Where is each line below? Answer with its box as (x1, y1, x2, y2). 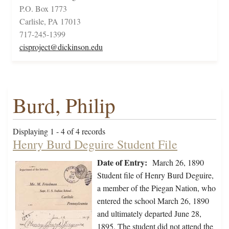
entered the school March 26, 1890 (97, 195, 209, 207)
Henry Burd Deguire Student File (13, 136, 177, 153)
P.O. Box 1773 (19, 3, 67, 14)
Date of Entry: (97, 156, 147, 169)
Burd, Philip (13, 91, 116, 120)
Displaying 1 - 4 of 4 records (13, 126, 105, 137)
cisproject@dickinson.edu (19, 41, 103, 53)
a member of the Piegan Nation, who (97, 182, 216, 194)
